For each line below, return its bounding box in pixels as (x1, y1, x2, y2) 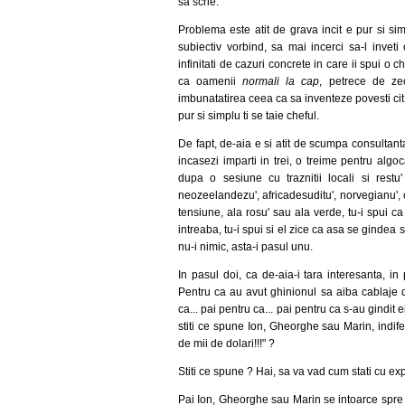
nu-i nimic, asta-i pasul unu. (178, 240, 313, 253)
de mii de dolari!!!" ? (178, 336, 275, 350)
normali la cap (242, 74, 320, 88)
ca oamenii (178, 74, 243, 88)
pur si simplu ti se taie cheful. (178, 108, 319, 122)
